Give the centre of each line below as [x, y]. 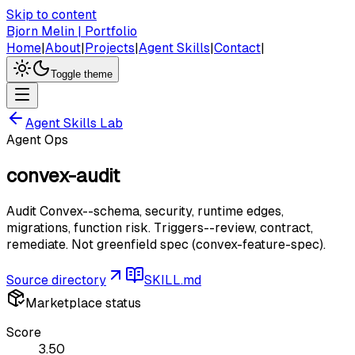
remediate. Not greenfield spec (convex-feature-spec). [166, 244]
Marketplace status [83, 303]
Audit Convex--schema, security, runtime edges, [145, 211]
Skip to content [52, 15]
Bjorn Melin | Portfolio [72, 31]
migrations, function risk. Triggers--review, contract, [160, 227]
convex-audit [63, 175]
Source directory [56, 280]
